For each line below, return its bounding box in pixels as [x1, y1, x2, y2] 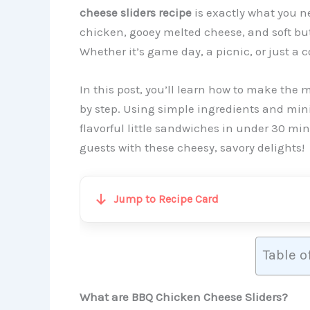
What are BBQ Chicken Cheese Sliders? [79, 289, 288, 304]
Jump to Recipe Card [113, 192, 219, 206]
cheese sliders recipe [79, 5, 192, 19]
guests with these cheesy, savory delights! [79, 140, 304, 154]
